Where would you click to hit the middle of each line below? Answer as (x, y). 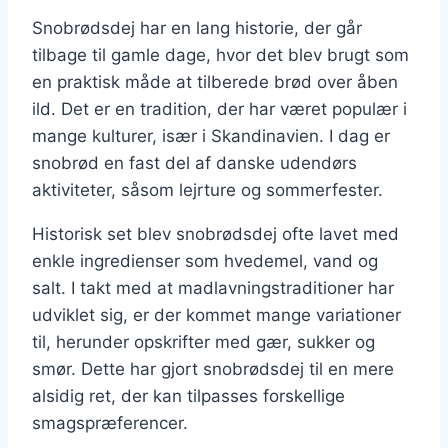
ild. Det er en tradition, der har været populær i (219, 108)
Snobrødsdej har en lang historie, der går (197, 27)
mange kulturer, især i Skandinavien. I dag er (211, 135)
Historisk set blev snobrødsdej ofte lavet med (215, 233)
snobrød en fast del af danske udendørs (194, 162)
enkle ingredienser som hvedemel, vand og (205, 260)
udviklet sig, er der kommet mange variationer (216, 314)
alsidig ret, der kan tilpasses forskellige (188, 395)
